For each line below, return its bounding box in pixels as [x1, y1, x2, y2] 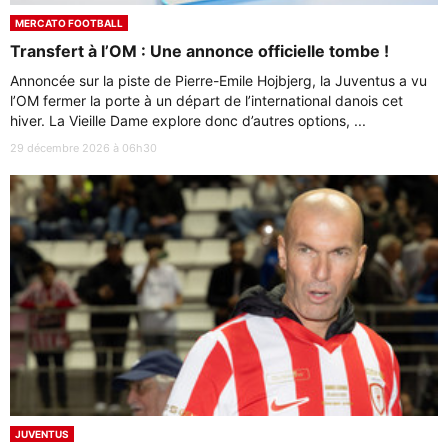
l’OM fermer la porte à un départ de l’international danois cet [10, 92, 403, 110]
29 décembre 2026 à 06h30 [10, 141, 157, 156]
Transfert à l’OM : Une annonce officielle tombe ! [10, 41, 389, 62]
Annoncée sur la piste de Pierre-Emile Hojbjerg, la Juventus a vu [10, 72, 427, 90]
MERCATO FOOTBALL [15, 17, 123, 30]
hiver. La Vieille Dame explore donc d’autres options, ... [10, 112, 366, 130]
